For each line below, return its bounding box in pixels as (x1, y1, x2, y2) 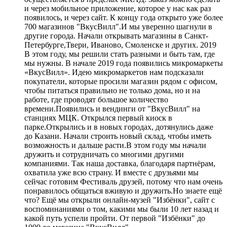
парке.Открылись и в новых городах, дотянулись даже (24, 122, 213, 131)
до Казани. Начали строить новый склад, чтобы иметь (24, 131, 211, 140)
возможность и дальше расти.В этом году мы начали (24, 140, 206, 149)
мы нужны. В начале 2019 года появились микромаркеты (24, 58, 223, 67)
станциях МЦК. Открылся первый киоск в (24, 113, 172, 122)
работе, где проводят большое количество (24, 95, 168, 104)
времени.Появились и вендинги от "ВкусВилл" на (24, 104, 200, 113)
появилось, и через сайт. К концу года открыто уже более (24, 13, 223, 22)
